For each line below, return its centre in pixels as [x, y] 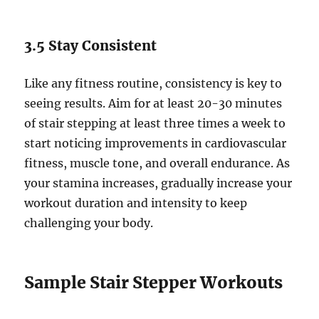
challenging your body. [89, 223]
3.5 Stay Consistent [91, 46]
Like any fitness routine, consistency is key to [153, 84]
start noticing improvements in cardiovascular [156, 143]
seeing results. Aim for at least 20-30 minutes [153, 104]
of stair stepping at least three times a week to [155, 124]
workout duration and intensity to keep [136, 203]
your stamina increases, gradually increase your [158, 183]
